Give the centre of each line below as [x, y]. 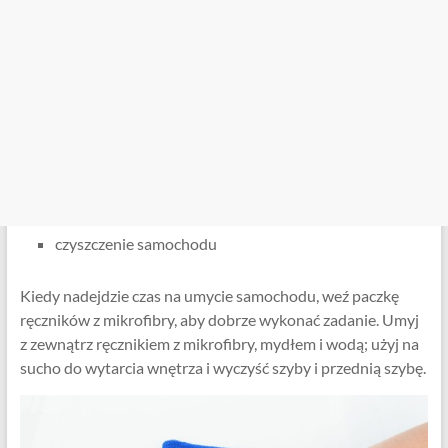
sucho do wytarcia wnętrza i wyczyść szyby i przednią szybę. [222, 367]
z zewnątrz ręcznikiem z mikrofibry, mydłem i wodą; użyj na [219, 343]
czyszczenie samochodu [135, 243]
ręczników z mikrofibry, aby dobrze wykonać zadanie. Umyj [219, 319]
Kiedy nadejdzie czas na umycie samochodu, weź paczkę [209, 295]
